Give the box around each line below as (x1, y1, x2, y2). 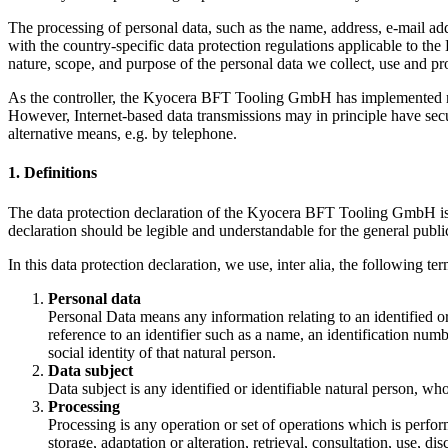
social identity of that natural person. (48, 343, 276, 361)
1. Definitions (8, 164, 97, 182)
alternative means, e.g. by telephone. (8, 124, 237, 142)
